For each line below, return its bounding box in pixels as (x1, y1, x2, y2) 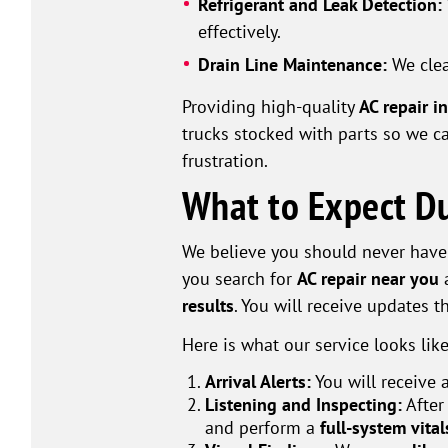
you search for (182, 267, 297, 290)
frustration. (182, 149, 268, 172)
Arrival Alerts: (205, 370, 312, 394)
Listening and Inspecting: (205, 393, 403, 417)
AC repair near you (297, 267, 439, 291)
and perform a (205, 416, 321, 439)
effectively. (197, 20, 281, 43)
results (182, 294, 234, 318)
